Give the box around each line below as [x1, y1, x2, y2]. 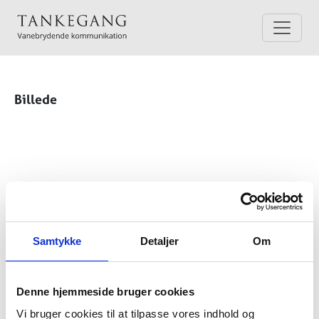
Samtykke [32, 234, 82, 247]
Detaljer [140, 234, 179, 247]
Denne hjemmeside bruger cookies [16, 285, 194, 298]
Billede [14, 90, 57, 108]
